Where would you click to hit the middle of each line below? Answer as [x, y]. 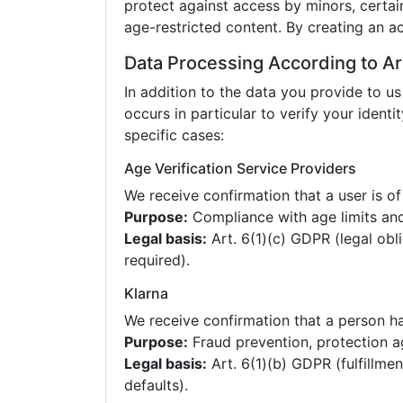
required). [157, 260]
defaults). [156, 385]
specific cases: [174, 135]
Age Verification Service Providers [240, 168]
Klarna [146, 293]
